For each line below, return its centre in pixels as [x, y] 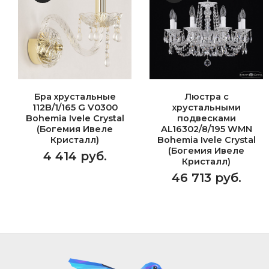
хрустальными [206, 107]
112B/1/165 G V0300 [75, 107]
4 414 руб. [75, 156]
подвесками [206, 118]
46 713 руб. [206, 178]
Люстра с [206, 97]
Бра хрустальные [75, 97]
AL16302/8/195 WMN [206, 129]
